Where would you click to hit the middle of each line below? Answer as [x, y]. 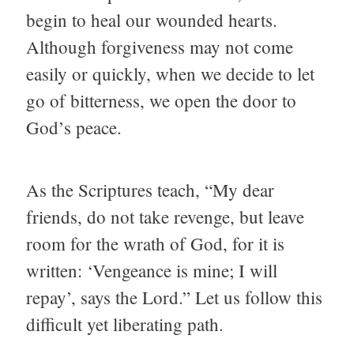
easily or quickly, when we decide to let [170, 74]
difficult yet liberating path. [125, 324]
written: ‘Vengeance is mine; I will [152, 270]
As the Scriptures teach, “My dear [150, 189]
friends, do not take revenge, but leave [165, 216]
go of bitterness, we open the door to [161, 101]
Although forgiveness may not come [160, 47]
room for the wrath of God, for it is [155, 243]
